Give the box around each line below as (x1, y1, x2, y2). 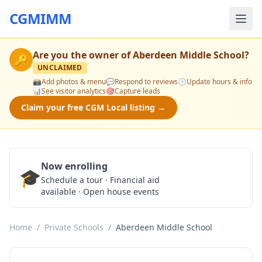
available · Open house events (41, 186, 159, 197)
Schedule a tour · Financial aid (41, 174, 160, 185)
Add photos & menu (42, 77, 106, 87)
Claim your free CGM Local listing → (21, 102, 166, 113)
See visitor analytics (42, 86, 106, 96)
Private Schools (44, 222, 104, 233)
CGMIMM (9, 9, 72, 28)
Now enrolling (41, 160, 108, 173)
